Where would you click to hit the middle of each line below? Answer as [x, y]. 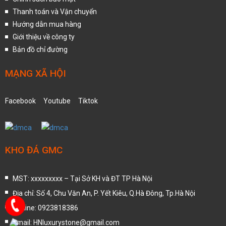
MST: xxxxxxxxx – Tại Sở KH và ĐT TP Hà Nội [82, 178]
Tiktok [88, 101]
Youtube [57, 101]
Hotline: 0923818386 [45, 208]
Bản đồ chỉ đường [40, 49]
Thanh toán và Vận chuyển [55, 11]
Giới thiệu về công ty [44, 37]
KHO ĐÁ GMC [34, 150]
